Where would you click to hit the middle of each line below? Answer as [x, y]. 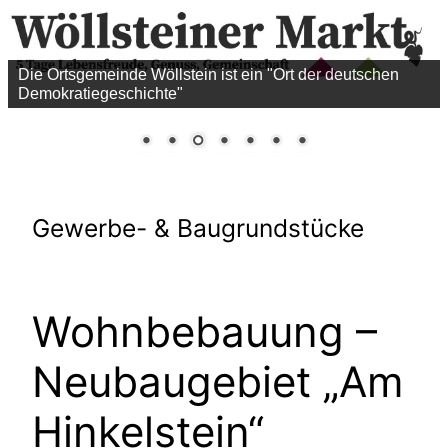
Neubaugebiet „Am [218, 381]
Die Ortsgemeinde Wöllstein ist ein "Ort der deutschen [208, 74]
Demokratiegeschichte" [100, 93]
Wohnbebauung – [204, 331]
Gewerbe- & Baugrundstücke [198, 228]
